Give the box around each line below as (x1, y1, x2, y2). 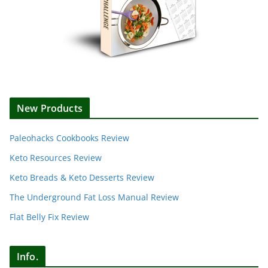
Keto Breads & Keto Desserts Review (10, 171, 154, 183)
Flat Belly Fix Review (10, 211, 89, 223)
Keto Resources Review (10, 151, 102, 163)
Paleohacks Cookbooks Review (10, 132, 129, 144)
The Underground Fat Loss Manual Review (10, 191, 179, 203)
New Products (17, 101, 83, 115)
